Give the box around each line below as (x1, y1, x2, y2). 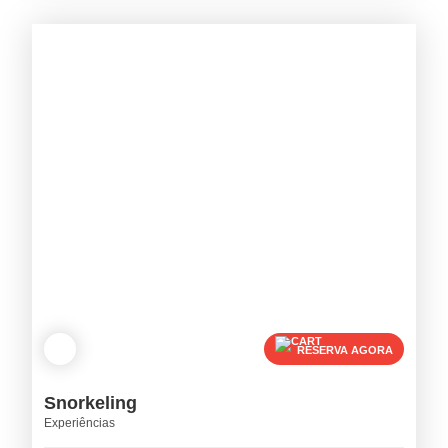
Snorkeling (44, 393, 137, 414)
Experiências (44, 416, 115, 431)
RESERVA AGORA (297, 343, 393, 356)
